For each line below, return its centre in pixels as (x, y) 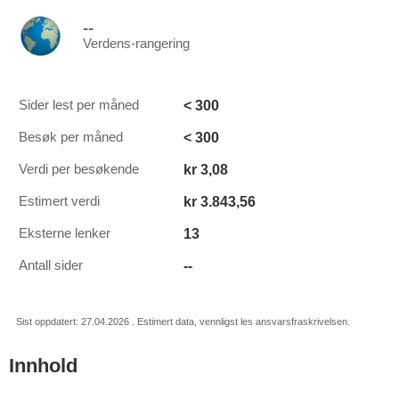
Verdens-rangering (136, 44)
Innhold (43, 366)
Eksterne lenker (65, 233)
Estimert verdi (59, 201)
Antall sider (51, 265)
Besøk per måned (71, 137)
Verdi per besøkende (79, 169)
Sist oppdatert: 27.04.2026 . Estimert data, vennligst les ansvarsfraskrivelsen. (183, 322)
